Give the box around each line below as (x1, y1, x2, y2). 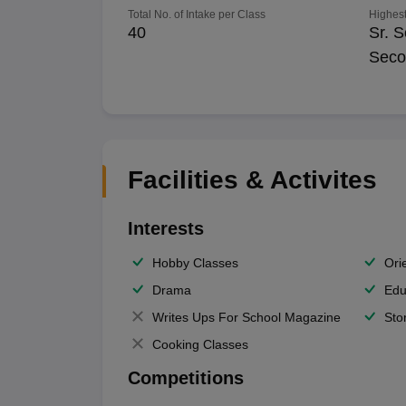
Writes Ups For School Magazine (151, 310, 341, 324)
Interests (127, 218, 204, 238)
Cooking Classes (151, 337, 248, 352)
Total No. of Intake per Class (127, 8, 266, 21)
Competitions (127, 368, 244, 388)
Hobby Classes (151, 256, 238, 270)
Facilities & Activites (127, 166, 377, 194)
